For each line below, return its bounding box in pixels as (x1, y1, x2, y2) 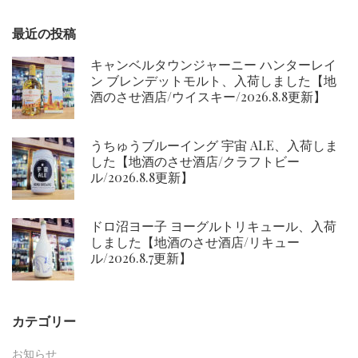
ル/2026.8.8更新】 (90, 169, 193, 186)
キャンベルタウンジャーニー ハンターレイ (90, 56, 336, 74)
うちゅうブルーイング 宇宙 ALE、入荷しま (90, 137, 338, 154)
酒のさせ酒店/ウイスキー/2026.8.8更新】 (90, 88, 326, 105)
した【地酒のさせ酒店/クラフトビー (90, 153, 300, 170)
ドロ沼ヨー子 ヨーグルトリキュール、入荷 (90, 217, 336, 235)
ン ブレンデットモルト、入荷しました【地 (90, 72, 336, 89)
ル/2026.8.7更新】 (90, 249, 192, 267)
